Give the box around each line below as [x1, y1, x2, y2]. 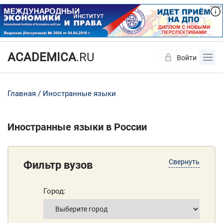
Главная [7, 89, 36, 99]
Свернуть [169, 158, 200, 166]
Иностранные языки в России [7, 121, 147, 133]
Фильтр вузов [23, 159, 93, 172]
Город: [43, 187, 66, 196]
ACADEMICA [7, 50, 76, 65]
